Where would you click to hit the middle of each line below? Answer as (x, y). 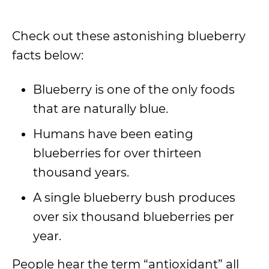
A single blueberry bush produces (134, 198)
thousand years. (83, 172)
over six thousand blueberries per (134, 217)
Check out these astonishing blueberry (129, 36)
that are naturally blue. (102, 109)
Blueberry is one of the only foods (134, 89)
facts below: (49, 55)
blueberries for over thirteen (117, 153)
